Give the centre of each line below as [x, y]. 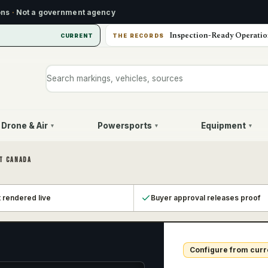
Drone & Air [25, 125]
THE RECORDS [138, 36]
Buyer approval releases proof [206, 198]
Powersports [124, 125]
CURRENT [77, 36]
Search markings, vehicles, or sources [133, 72]
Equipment [224, 125]
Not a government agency [66, 12]
